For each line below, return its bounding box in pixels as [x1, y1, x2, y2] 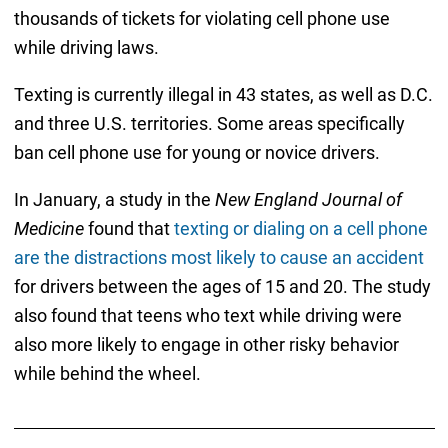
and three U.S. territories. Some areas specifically [13, 112, 405, 134]
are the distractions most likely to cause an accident [13, 246, 424, 268]
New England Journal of [214, 188, 402, 210]
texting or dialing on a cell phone [173, 217, 428, 239]
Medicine [13, 217, 84, 239]
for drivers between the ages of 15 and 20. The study [13, 275, 431, 297]
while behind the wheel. [13, 362, 201, 384]
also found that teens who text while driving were [13, 304, 402, 326]
